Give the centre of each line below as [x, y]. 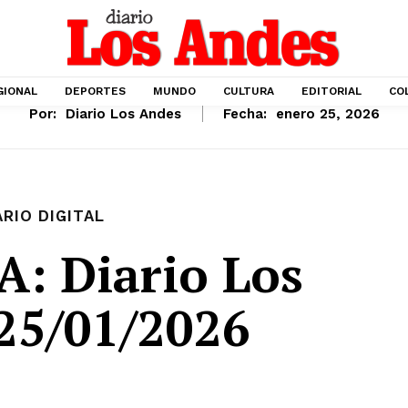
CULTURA [249, 91]
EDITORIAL [331, 91]
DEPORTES [95, 91]
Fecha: [245, 114]
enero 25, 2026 [327, 114]
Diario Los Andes [123, 114]
